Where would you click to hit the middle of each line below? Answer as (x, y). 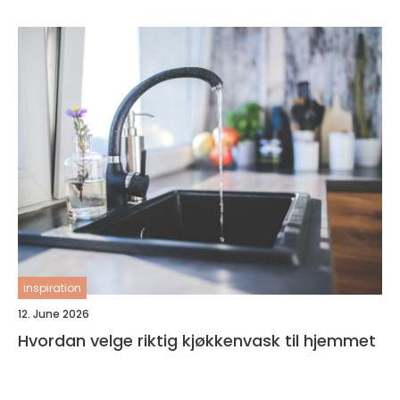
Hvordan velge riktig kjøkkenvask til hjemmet (197, 340)
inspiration (52, 287)
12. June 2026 (54, 313)
